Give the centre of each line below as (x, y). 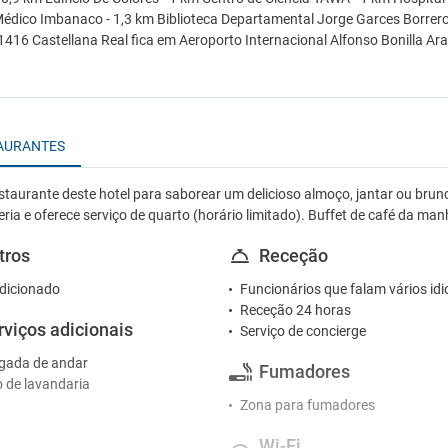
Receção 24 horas (295, 310)
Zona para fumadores (307, 405)
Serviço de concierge (303, 331)
